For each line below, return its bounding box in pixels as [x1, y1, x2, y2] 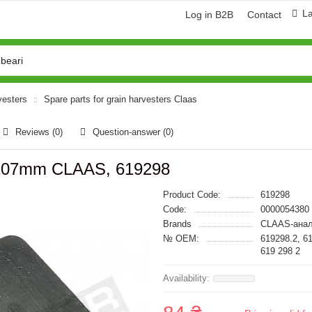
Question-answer [93, 127, 163, 137]
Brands [163, 219, 192, 229]
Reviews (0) [15, 127, 63, 137]
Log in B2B [185, 9, 233, 20]
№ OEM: [163, 233, 199, 244]
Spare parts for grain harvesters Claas [44, 94, 197, 104]
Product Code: [163, 189, 221, 200]
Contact [247, 9, 281, 20]
